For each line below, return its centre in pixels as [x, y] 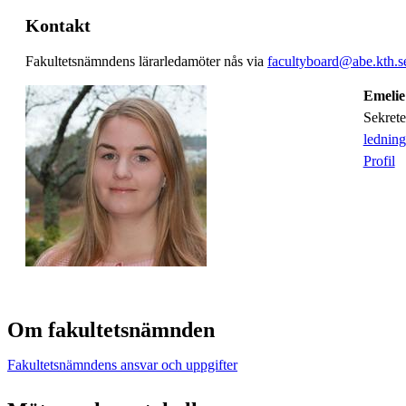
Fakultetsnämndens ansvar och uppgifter [122, 364]
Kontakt [58, 25]
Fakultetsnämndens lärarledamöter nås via [146, 61]
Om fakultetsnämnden [111, 329]
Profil [379, 160]
